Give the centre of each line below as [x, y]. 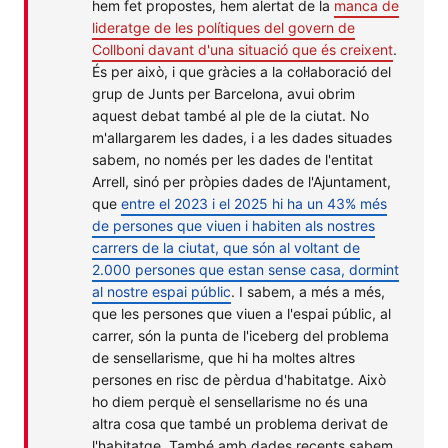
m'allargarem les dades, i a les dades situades [242, 137]
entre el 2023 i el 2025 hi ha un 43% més [254, 203]
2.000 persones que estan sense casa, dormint [245, 269]
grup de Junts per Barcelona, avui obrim [223, 93]
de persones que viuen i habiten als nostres [233, 225]
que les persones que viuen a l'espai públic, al [241, 313]
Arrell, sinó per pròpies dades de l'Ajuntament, [241, 181]
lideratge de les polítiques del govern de [223, 27]
